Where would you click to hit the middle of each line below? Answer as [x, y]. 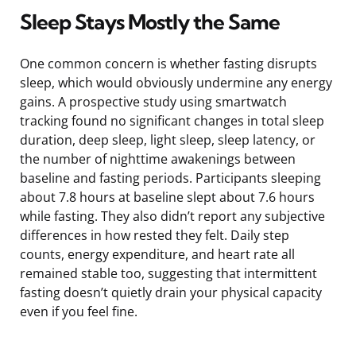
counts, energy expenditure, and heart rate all [157, 254]
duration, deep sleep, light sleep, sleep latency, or [168, 139]
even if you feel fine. [79, 311]
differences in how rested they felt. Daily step [155, 235]
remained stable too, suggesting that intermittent [168, 273]
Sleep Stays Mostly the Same [150, 21]
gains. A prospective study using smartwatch [153, 101]
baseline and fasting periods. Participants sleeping [170, 178]
